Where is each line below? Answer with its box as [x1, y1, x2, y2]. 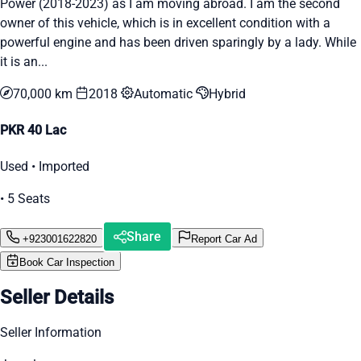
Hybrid [209, 85, 246, 102]
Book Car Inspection [19, 256, 114, 269]
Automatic [134, 85, 196, 102]
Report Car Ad [191, 232, 257, 245]
